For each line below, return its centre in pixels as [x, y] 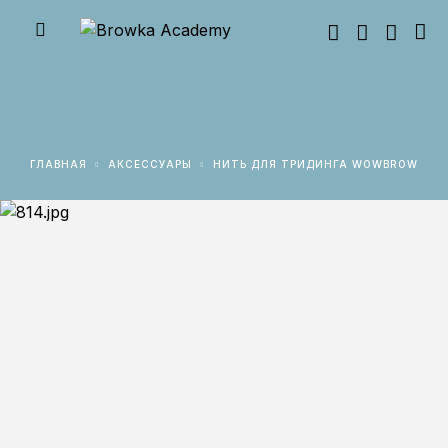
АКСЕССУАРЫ [154, 164]
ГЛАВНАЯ [61, 164]
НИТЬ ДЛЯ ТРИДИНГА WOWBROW [320, 164]
